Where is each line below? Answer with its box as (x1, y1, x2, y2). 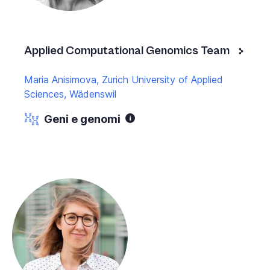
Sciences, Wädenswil (24, 87, 116, 100)
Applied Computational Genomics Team (24, 43, 230, 58)
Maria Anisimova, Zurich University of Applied (24, 73, 223, 86)
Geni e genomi (44, 112, 121, 125)
